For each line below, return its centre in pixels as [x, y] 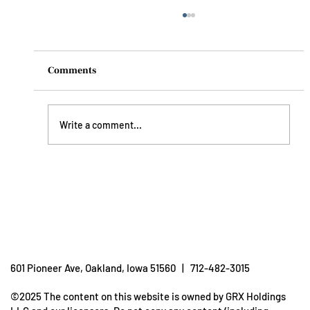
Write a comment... [100, 125]
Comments [72, 71]
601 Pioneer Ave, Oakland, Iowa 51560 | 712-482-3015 [130, 267]
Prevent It [98, 192]
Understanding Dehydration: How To [174, 176]
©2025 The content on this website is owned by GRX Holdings [148, 296]
